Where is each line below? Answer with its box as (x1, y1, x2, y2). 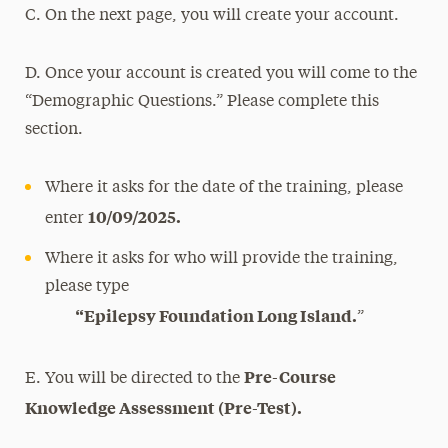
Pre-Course (244, 365, 337, 387)
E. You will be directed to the (25, 371, 245, 387)
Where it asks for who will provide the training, (45, 251, 399, 267)
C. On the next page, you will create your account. (25, 8, 400, 24)
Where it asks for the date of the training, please (45, 180, 404, 196)
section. (25, 122, 84, 138)
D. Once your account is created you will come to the (25, 66, 418, 82)
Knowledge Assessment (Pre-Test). (25, 396, 303, 418)
